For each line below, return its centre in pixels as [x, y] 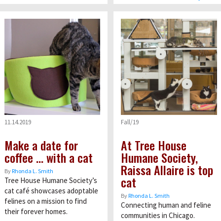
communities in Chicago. [158, 215]
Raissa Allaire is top [167, 169]
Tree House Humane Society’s [51, 180]
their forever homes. [36, 211]
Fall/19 [130, 122]
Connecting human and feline [166, 205]
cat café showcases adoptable [51, 190]
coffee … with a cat [48, 157]
